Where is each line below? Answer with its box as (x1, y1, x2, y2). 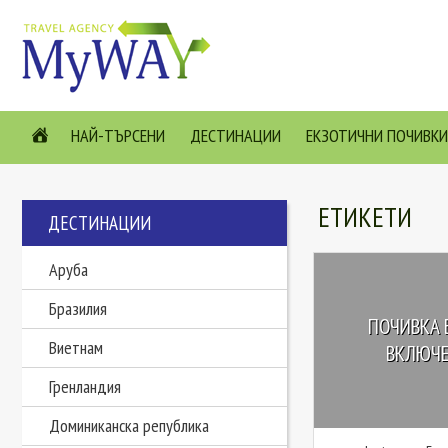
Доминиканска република (49, 414, 209, 437)
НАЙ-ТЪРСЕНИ (71, 124, 165, 147)
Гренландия (49, 375, 121, 398)
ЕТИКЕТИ (317, 200, 412, 234)
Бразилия (49, 297, 107, 320)
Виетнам (49, 336, 103, 359)
